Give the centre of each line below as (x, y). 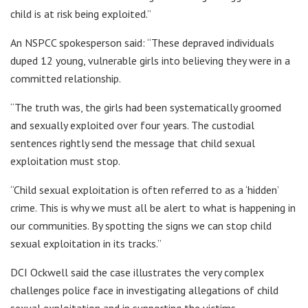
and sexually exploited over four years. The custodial (132, 125)
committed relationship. (66, 78)
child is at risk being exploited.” (81, 13)
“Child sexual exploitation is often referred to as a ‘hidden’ (144, 189)
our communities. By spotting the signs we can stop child (141, 225)
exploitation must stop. (65, 161)
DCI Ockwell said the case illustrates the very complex (137, 272)
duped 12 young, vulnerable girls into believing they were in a (150, 60)
